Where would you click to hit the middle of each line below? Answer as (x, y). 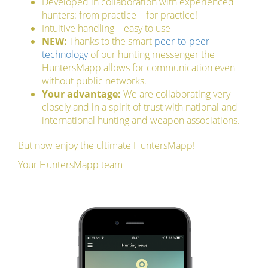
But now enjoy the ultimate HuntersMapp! (106, 146)
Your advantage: (81, 94)
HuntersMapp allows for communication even (138, 68)
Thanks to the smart (111, 42)
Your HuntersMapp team (70, 165)
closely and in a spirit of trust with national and (140, 107)
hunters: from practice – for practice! (120, 15)
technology (65, 55)
